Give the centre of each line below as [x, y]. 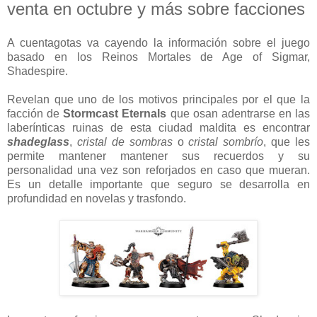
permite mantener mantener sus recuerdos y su [158, 156]
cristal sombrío [226, 142]
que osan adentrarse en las [238, 113]
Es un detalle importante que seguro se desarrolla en [158, 184]
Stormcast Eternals [113, 113]
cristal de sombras [127, 142]
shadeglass [38, 142]
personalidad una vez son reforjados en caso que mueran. [158, 170]
